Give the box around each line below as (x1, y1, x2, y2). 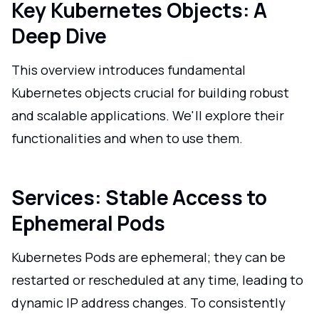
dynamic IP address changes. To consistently (11, 294, 286, 312)
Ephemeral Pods (11, 209, 166, 237)
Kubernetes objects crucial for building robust (11, 84, 289, 102)
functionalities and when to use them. (11, 130, 243, 147)
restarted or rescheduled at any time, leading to (11, 271, 303, 289)
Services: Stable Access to (11, 184, 267, 211)
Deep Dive (11, 22, 107, 50)
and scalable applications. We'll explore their (11, 107, 284, 125)
